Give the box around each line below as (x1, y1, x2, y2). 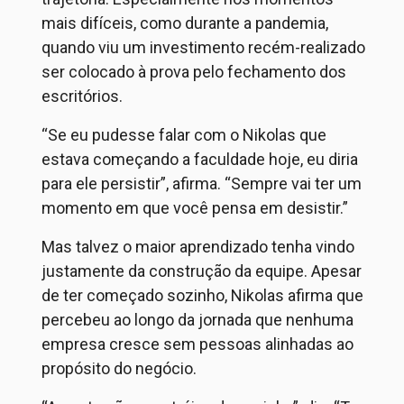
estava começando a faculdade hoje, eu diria (41, 150, 358, 169)
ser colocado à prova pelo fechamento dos (41, 62, 346, 81)
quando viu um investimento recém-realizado (41, 38, 365, 57)
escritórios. (41, 87, 123, 106)
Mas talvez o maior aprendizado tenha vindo (41, 237, 354, 256)
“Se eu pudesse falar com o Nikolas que (41, 125, 326, 144)
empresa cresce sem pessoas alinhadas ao (41, 335, 353, 353)
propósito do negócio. (41, 359, 197, 378)
